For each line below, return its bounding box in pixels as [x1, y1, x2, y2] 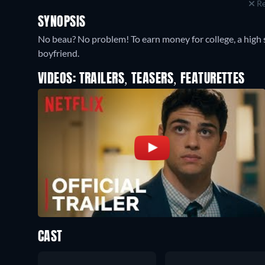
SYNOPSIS [38, 16, 86, 29]
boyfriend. [38, 47, 79, 59]
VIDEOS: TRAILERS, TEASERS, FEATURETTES [38, 73, 245, 86]
